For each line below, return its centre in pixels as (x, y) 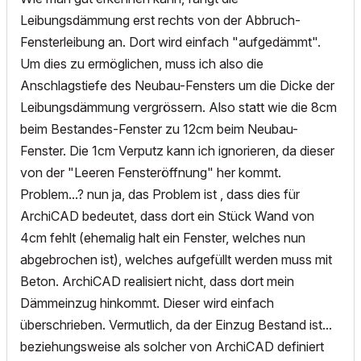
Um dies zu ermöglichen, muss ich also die (142, 64)
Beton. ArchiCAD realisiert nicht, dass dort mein (157, 282)
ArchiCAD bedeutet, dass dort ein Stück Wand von (167, 216)
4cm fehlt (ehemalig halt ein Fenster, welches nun (163, 238)
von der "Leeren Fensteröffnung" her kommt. (151, 173)
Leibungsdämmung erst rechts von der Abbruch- (160, 21)
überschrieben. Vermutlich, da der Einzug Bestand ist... (176, 325)
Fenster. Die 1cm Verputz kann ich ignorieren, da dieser (177, 151)
